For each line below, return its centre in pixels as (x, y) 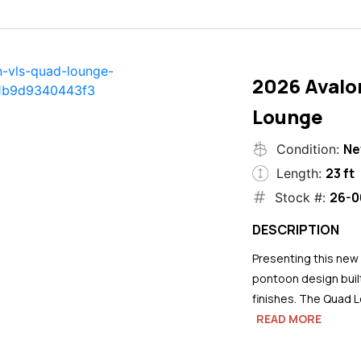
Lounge (287, 116)
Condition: (307, 149)
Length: (299, 173)
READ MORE (288, 318)
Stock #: (300, 197)
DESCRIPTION (295, 229)
